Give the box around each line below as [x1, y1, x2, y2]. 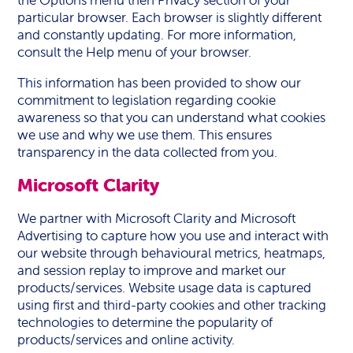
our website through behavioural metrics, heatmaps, [17, 244, 326, 262]
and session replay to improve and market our [17, 262, 287, 279]
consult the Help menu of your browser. [17, 43, 252, 61]
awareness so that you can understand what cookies [17, 109, 326, 126]
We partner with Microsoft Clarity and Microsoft [17, 210, 296, 227]
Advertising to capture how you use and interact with [17, 227, 329, 244]
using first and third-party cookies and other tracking [17, 296, 327, 314]
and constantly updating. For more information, [17, 26, 297, 43]
